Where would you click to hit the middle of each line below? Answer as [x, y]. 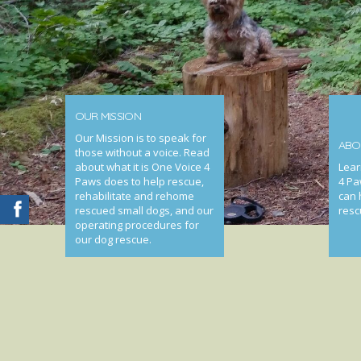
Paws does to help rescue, [139, 181]
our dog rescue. [113, 239]
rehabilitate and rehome [134, 196]
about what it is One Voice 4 [142, 167]
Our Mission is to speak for [140, 138]
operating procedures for [137, 225]
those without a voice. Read [142, 152]
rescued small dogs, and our [144, 210]
